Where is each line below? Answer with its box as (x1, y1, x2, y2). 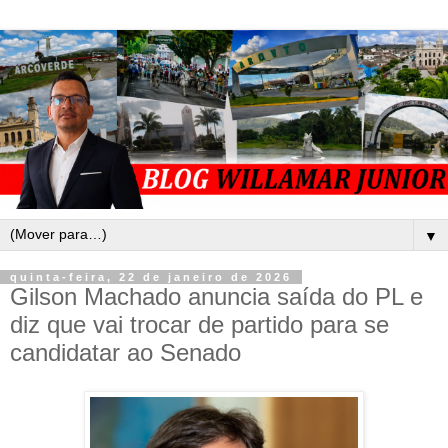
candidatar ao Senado (10, 339, 241, 367)
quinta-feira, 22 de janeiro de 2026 (10, 271, 292, 284)
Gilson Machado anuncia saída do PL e (10, 283, 423, 311)
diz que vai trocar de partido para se (10, 311, 389, 339)
